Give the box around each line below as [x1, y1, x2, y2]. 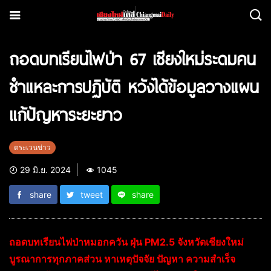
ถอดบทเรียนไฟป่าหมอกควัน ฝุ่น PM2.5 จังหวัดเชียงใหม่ [9, 236, 244, 248]
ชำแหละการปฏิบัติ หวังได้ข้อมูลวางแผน [9, 74, 259, 99]
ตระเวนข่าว [14, 143, 51, 152]
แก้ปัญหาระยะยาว [9, 102, 122, 126]
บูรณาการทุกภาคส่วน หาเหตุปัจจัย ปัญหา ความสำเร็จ [9, 253, 235, 265]
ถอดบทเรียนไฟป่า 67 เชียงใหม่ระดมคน [9, 47, 256, 71]
